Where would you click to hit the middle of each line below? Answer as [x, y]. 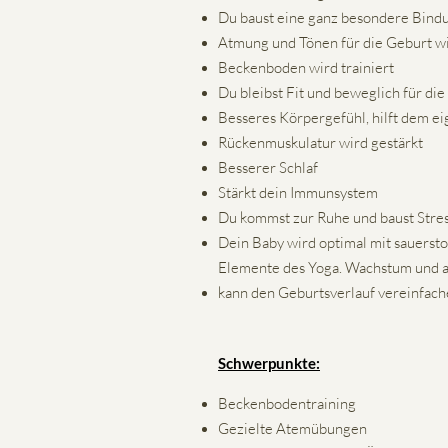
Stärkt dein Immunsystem [298, 192]
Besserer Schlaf [268, 167]
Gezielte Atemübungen [292, 428]
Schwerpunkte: [269, 363]
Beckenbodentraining [287, 403]
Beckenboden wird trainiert [306, 67]
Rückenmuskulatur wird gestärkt [320, 142]
